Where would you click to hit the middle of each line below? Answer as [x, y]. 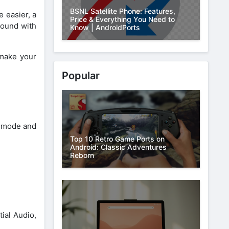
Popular [81, 76]
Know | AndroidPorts [105, 28]
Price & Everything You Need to [122, 19]
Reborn [82, 155]
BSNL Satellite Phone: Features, [123, 11]
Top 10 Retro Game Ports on [117, 139]
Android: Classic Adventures [118, 147]
